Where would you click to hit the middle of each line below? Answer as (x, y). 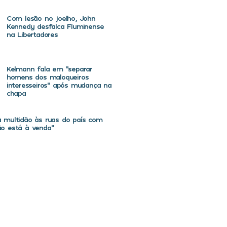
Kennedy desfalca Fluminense (55, 26)
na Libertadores (32, 34)
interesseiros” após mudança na (59, 85)
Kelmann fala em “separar (49, 68)
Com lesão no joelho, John (51, 18)
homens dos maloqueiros (47, 77)
